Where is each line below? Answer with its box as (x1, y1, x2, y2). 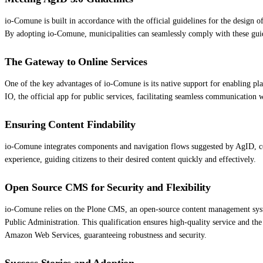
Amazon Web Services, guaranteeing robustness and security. (5, 230, 207, 240)
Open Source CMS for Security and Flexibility (5, 181, 211, 193)
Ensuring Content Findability (5, 118, 136, 130)
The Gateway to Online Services (5, 55, 147, 68)
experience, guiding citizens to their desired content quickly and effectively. (5, 154, 256, 164)
